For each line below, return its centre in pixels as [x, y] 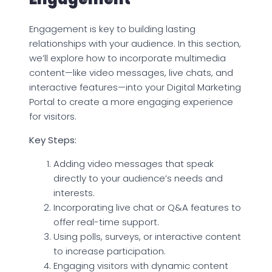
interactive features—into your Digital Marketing [135, 87]
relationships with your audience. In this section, [135, 43]
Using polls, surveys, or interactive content [147, 236]
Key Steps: [53, 140]
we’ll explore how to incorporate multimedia [127, 58]
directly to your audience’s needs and [138, 178]
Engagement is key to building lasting [112, 29]
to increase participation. [110, 251]
